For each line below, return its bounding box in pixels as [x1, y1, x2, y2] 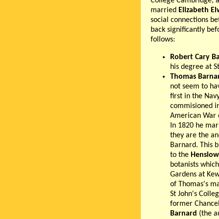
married [151, 6, 178, 15]
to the [170, 151, 191, 159]
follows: [151, 36, 175, 44]
